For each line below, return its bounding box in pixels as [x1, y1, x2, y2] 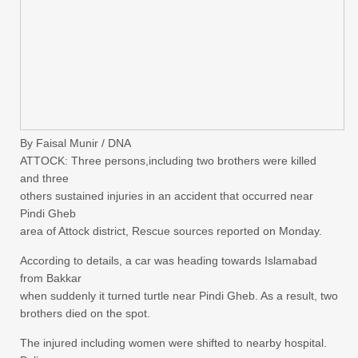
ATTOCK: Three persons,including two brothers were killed [20, 153, 316, 167]
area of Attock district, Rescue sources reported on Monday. [20, 224, 322, 237]
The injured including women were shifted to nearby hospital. [20, 336, 327, 349]
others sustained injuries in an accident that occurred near [20, 189, 313, 202]
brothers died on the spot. [20, 306, 150, 320]
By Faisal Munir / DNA [20, 136, 131, 149]
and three [20, 171, 69, 185]
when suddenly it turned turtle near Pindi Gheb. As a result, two [20, 288, 338, 302]
